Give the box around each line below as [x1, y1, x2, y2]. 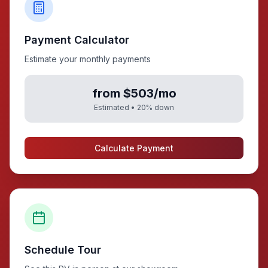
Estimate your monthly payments [25, 53, 151, 64]
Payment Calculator [25, 33, 129, 46]
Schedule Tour [25, 243, 101, 256]
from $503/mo [92, 86, 176, 100]
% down [146, 102, 174, 112]
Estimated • [94, 102, 137, 112]
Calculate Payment [95, 142, 173, 153]
